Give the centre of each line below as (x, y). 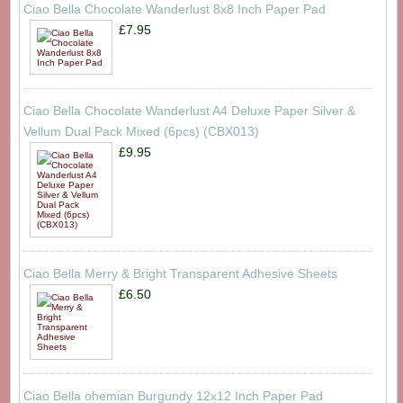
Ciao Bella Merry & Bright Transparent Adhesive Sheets (180, 274)
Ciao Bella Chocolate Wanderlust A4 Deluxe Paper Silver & (189, 111)
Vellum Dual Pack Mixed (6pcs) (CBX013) (141, 132)
